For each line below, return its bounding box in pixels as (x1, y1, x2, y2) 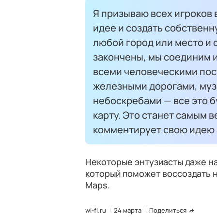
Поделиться (149, 206, 186, 215)
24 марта (114, 206, 141, 215)
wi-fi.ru (85, 206, 106, 215)
